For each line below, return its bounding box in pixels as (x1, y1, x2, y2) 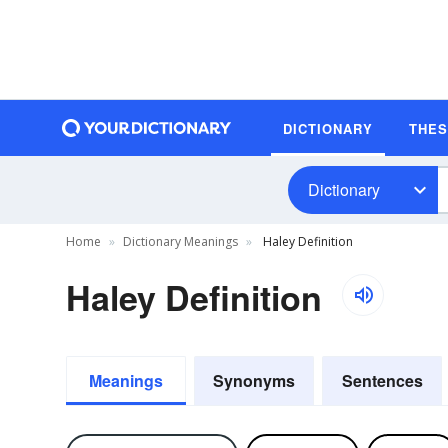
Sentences (341, 369, 423, 392)
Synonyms (213, 369, 295, 392)
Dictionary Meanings (123, 233, 238, 250)
